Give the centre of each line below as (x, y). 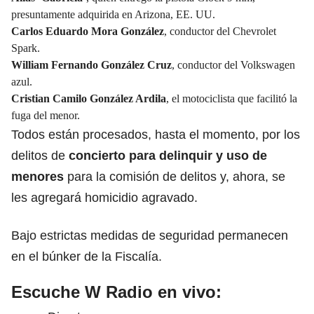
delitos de (40, 155)
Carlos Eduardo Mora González (88, 31)
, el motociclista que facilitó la (232, 98)
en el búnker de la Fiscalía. (87, 256)
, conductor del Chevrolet (220, 31)
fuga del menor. (46, 115)
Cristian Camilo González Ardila (89, 98)
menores (37, 176)
